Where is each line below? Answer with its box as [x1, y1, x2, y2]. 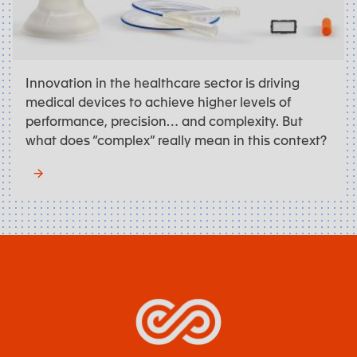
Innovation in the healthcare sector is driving [25, 73, 300, 92]
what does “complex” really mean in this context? [25, 131, 327, 149]
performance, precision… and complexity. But [25, 112, 303, 130]
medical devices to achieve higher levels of [25, 92, 291, 111]
